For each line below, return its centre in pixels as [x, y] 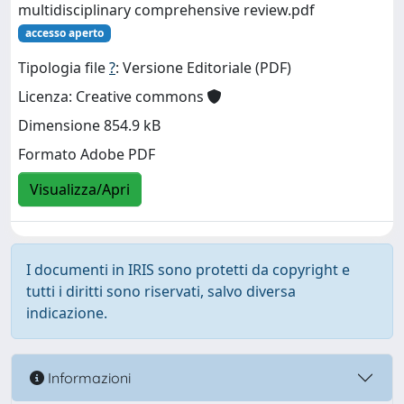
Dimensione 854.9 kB [89, 126]
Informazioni [87, 377]
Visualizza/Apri [80, 190]
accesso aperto [64, 33]
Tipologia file [64, 68]
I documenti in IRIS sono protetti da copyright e [188, 270]
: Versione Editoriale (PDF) [203, 68]
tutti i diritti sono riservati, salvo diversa [161, 291]
